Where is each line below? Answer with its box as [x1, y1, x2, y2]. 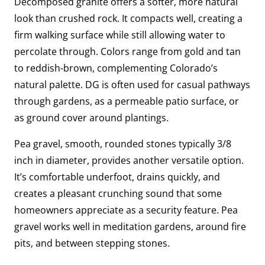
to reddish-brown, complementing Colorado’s [14, 61, 218, 75]
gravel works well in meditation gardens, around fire [14, 219, 246, 233]
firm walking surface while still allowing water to [14, 28, 225, 41]
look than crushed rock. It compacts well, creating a [14, 11, 243, 25]
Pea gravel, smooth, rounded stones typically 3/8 [14, 137, 231, 150]
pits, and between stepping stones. [14, 236, 170, 250]
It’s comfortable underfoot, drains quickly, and [14, 170, 220, 183]
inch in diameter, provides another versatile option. [14, 153, 244, 167]
